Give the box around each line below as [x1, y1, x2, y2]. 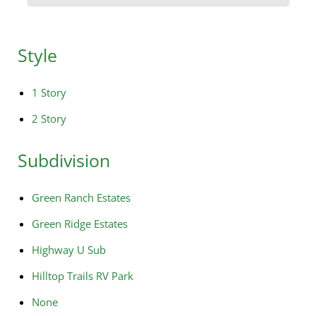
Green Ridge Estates [32, 217, 128, 231]
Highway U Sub [32, 243, 106, 257]
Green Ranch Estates [32, 190, 130, 205]
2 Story [32, 111, 66, 126]
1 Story [32, 85, 66, 100]
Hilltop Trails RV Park [32, 269, 133, 284]
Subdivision [18, 148, 110, 173]
